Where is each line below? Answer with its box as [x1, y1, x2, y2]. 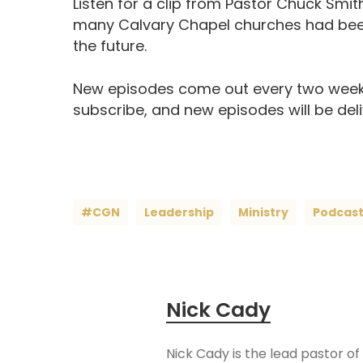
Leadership [144, 204, 214, 221]
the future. [73, 36, 147, 57]
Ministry [238, 204, 288, 221]
